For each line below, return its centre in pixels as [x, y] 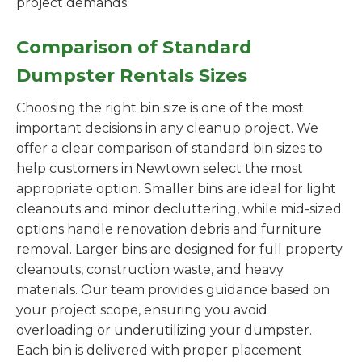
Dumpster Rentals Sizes [132, 75]
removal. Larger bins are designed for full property [179, 249]
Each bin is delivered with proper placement [159, 350]
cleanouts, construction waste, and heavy [150, 269]
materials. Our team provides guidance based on [173, 290]
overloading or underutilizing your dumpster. [164, 330]
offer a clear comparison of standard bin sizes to [169, 148]
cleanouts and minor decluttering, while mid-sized [179, 209]
